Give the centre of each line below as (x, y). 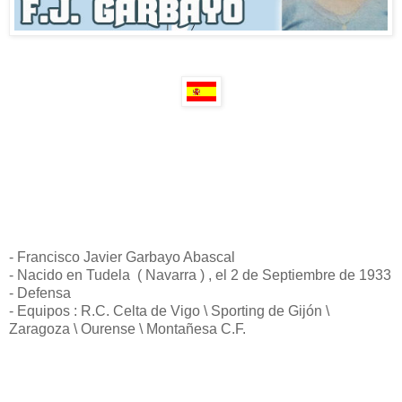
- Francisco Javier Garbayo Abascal (122, 257)
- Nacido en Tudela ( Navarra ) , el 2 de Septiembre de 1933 (200, 275)
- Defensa (40, 293)
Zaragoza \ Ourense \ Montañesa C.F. (127, 328)
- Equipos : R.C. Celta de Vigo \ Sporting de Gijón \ (169, 310)
